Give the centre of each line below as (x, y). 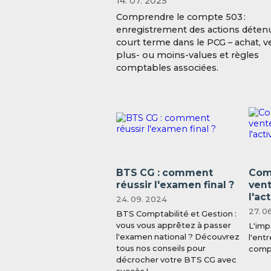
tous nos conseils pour (161, 248)
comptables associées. (167, 68)
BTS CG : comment (165, 173)
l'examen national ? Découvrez (178, 237)
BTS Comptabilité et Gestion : (176, 214)
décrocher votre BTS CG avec (176, 260)
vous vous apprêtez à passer (174, 225)
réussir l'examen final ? (175, 185)
